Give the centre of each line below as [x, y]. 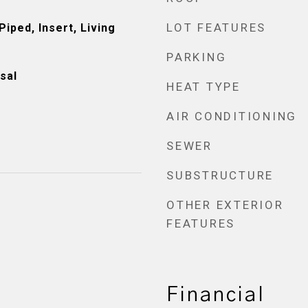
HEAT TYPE [203, 87]
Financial [216, 295]
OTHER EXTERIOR [225, 205]
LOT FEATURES [216, 27]
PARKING [197, 57]
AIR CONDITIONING [232, 116]
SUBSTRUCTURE [220, 175]
